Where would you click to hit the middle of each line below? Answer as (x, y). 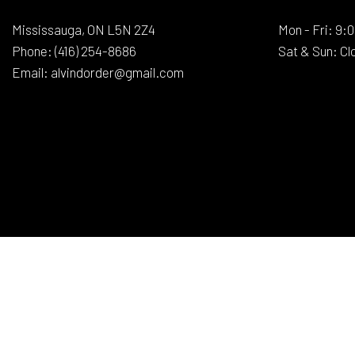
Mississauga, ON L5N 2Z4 (84, 29)
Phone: (33, 50)
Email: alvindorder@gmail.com (98, 72)
